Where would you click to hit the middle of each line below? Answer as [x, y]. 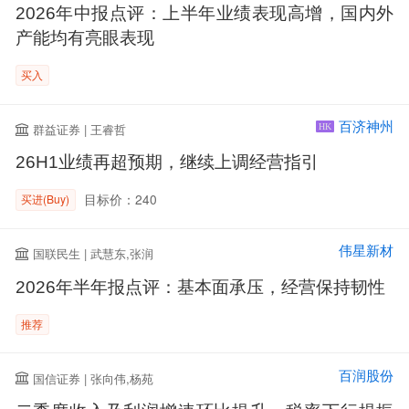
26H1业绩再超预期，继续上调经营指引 [167, 163]
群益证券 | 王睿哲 [80, 130]
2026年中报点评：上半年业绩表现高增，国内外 [204, 13]
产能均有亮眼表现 [84, 37]
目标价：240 [121, 199]
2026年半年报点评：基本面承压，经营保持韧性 [200, 287]
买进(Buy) [46, 199]
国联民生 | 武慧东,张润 [94, 254]
